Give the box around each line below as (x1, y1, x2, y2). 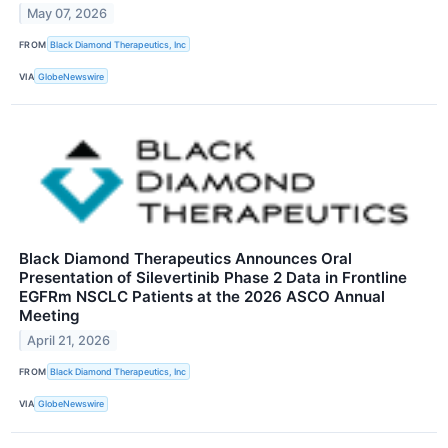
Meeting (19, 306, 80, 326)
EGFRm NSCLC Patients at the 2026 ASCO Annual (19, 287, 385, 307)
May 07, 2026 (27, 5, 108, 21)
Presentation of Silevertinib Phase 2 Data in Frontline (19, 268, 407, 288)
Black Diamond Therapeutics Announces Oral (19, 249, 352, 269)
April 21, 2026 (27, 333, 111, 349)
